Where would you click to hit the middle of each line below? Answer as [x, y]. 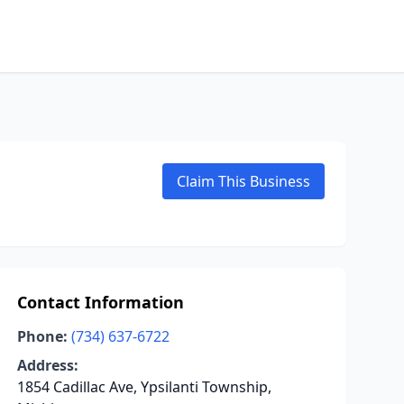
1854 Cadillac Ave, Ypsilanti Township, [144, 387]
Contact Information [100, 302]
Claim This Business [243, 181]
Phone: [42, 336]
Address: [47, 365]
